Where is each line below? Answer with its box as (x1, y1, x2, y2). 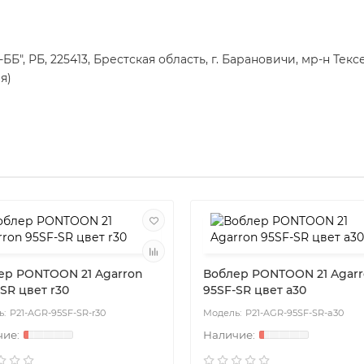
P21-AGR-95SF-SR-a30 (245, 307, 344, 319)
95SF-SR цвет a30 (203, 283, 306, 298)
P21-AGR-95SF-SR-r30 (10, 307, 106, 319)
